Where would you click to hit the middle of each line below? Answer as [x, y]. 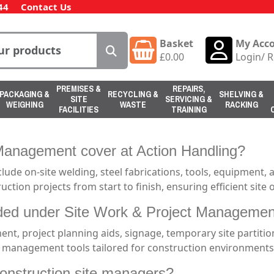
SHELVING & [241, 94]
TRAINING [189, 109]
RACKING [241, 104]
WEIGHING [24, 104]
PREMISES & [79, 89]
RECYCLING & [133, 94]
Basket [176, 43]
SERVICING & [189, 99]
